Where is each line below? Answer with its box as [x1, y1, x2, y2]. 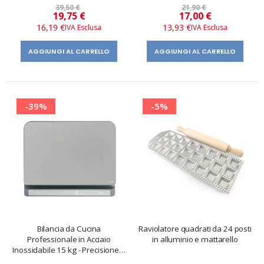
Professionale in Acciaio [27, 233, 111, 245]
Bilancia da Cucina [37, 223, 101, 234]
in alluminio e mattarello [152, 233, 238, 245]
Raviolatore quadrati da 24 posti [138, 223, 252, 234]
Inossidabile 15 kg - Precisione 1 [12, 244, 126, 255]
